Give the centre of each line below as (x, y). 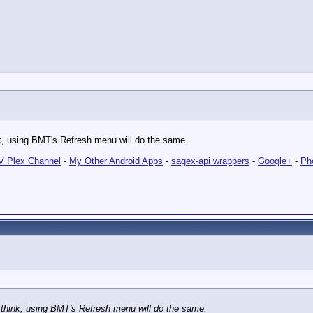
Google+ (275, 161)
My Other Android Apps (116, 161)
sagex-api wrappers (210, 161)
